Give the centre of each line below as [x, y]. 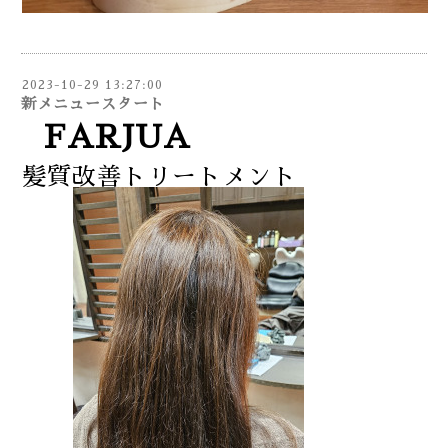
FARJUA [123, 137]
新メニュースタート [93, 104]
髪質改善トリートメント [159, 177]
